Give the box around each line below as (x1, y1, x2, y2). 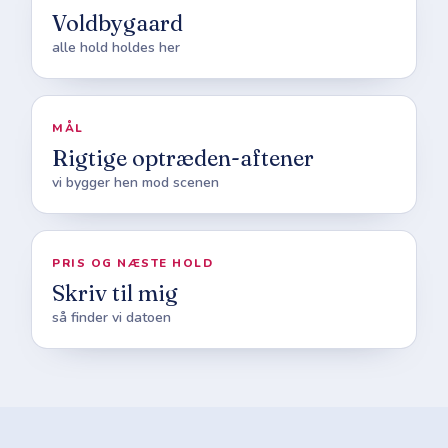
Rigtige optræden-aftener (52, 143, 315, 172)
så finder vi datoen (52, 307, 172, 327)
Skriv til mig (52, 278, 179, 307)
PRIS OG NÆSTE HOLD (52, 254, 214, 271)
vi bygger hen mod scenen (52, 172, 220, 192)
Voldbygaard (52, 8, 184, 37)
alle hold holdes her (52, 37, 181, 57)
